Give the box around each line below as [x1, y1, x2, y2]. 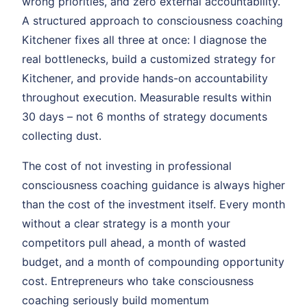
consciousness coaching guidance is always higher [22, 178, 285, 193]
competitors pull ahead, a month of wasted [22, 236, 246, 250]
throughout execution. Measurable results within [22, 90, 271, 105]
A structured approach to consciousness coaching [22, 14, 283, 28]
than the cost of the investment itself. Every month [22, 197, 285, 212]
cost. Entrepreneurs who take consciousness [22, 274, 254, 288]
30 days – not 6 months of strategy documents [22, 110, 267, 124]
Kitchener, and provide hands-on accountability [22, 71, 268, 86]
